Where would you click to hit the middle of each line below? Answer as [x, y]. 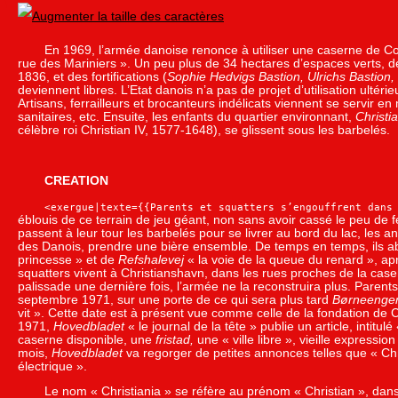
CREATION [76, 181]
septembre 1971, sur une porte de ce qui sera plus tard [175, 299]
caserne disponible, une [87, 339]
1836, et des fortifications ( [92, 76]
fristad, [175, 339]
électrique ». [52, 366]
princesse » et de [68, 259]
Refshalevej [151, 259]
